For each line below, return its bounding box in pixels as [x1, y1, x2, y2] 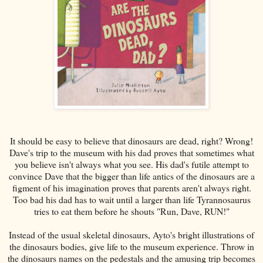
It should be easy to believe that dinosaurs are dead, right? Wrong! [10, 134, 253, 147]
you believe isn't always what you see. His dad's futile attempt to [14, 157, 249, 170]
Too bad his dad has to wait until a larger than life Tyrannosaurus [12, 193, 251, 205]
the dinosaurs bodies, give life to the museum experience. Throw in [9, 240, 254, 252]
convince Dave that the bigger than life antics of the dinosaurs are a [8, 169, 255, 182]
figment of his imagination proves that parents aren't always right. [12, 181, 251, 194]
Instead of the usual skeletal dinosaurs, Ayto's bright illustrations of [9, 228, 254, 241]
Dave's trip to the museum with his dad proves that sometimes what [9, 146, 254, 159]
